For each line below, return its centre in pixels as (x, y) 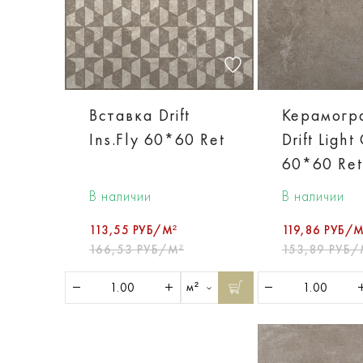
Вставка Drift (140, 115)
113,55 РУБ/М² (133, 230)
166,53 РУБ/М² (137, 249)
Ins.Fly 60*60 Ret (157, 139)
